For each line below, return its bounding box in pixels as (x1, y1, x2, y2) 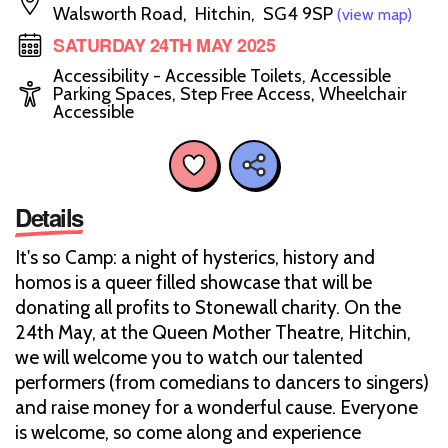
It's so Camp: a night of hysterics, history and (15, 245, 375, 269)
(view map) (337, 5, 412, 24)
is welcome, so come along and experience (15, 420, 361, 444)
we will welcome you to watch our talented (15, 345, 363, 369)
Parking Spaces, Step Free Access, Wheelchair (53, 83, 407, 105)
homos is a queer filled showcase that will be (15, 270, 372, 294)
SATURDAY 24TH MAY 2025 (53, 32, 275, 58)
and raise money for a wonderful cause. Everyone (15, 395, 418, 419)
